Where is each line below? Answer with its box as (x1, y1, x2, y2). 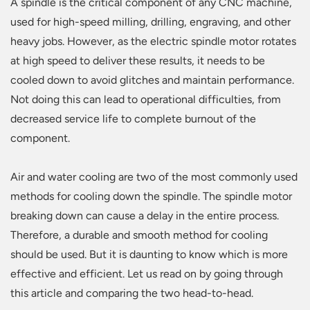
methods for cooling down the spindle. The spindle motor (10, 190, 292, 203)
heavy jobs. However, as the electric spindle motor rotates (10, 35, 296, 48)
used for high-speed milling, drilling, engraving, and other (10, 15, 291, 29)
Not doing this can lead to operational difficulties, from (10, 93, 281, 107)
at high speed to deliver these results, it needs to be (10, 54, 265, 68)
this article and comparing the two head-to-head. (10, 286, 253, 300)
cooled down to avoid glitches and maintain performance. (10, 73, 294, 87)
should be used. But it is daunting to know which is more (10, 248, 288, 262)
